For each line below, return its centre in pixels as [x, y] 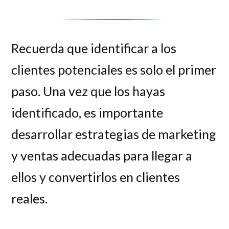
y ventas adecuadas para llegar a [102, 155]
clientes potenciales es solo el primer [114, 70]
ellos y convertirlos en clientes [96, 177]
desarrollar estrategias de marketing [114, 134]
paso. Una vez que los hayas [88, 91]
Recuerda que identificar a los [94, 48]
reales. [30, 198]
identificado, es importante [87, 112]
